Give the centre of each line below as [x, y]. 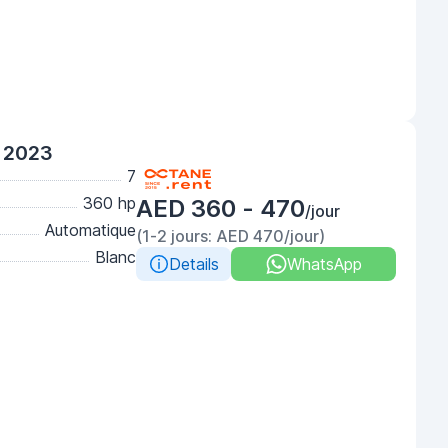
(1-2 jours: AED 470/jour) [230, 236]
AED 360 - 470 [220, 208]
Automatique [90, 230]
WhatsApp [324, 264]
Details [193, 264]
